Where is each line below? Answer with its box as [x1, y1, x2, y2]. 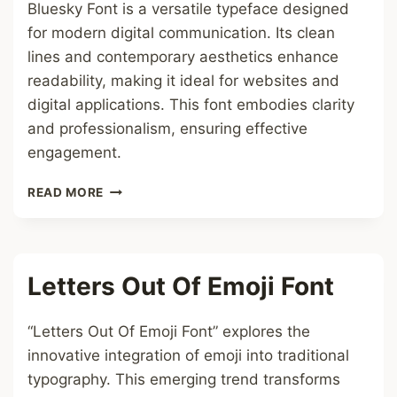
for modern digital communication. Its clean [27, 24, 335, 42]
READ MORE [27, 185, 105, 199]
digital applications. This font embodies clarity [27, 96, 354, 113]
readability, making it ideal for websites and [27, 72, 339, 90]
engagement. [27, 144, 121, 161]
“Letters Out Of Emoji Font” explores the [27, 323, 310, 340]
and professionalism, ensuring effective [27, 120, 307, 137]
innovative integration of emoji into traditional [27, 346, 349, 364]
